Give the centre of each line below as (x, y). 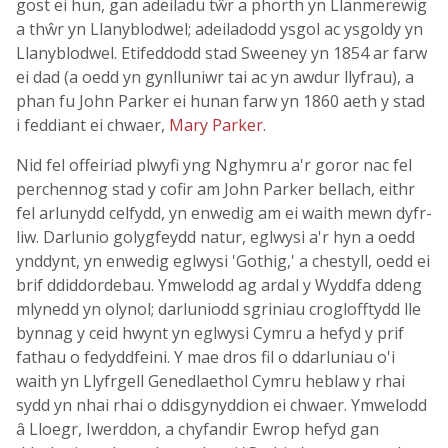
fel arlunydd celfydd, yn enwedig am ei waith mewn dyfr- (224, 213)
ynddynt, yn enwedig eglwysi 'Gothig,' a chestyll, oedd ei (223, 261)
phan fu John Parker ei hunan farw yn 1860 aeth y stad (220, 101)
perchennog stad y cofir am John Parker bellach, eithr (215, 189)
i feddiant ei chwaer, (92, 125)
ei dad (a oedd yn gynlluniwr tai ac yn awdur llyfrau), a (215, 77)
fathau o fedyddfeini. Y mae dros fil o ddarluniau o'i (205, 357)
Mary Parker (216, 125)
